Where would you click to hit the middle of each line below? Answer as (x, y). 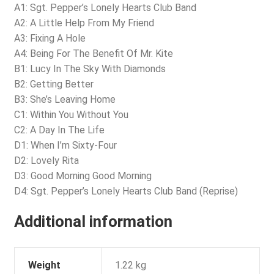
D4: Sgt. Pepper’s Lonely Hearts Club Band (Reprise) (126, 191)
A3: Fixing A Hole (50, 38)
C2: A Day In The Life (59, 130)
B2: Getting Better (54, 84)
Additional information (93, 222)
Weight (45, 265)
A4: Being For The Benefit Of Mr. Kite (93, 53)
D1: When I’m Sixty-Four (65, 145)
